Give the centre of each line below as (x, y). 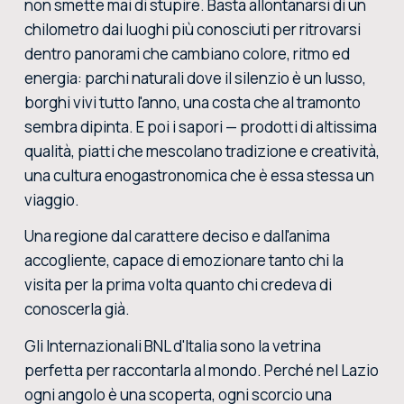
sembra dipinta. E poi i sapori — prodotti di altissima (200, 126)
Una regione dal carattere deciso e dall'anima (177, 236)
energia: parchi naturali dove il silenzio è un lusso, (195, 78)
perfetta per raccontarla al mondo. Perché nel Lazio (201, 371)
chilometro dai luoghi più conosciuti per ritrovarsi (192, 29)
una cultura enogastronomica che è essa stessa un (199, 175)
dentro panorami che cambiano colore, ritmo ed (187, 53)
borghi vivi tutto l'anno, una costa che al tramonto (192, 102)
